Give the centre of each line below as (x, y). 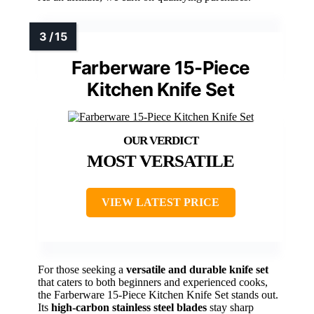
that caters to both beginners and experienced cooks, (153, 282)
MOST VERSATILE (161, 161)
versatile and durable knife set (197, 269)
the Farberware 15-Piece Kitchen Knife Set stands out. (158, 294)
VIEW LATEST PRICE (161, 202)
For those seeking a (82, 269)
